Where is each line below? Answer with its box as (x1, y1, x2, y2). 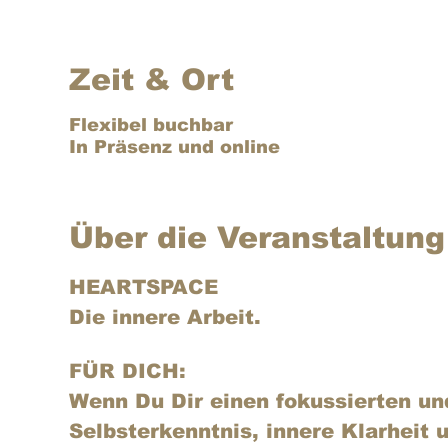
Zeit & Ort (68, 63, 234, 96)
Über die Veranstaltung (68, 221, 445, 254)
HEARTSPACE (68, 276, 218, 298)
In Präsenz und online (68, 137, 280, 157)
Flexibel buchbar (68, 115, 233, 135)
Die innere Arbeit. (68, 306, 268, 328)
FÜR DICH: (68, 360, 186, 382)
